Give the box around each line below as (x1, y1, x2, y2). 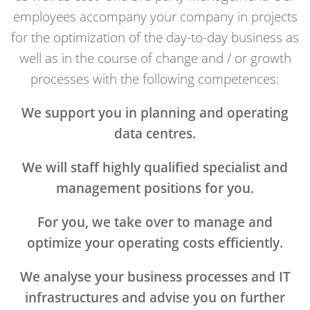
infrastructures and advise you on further (25, 288, 285, 307)
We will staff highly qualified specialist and (22, 158, 288, 176)
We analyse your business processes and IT (19, 267, 291, 286)
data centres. (114, 124, 196, 143)
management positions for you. (56, 179, 254, 197)
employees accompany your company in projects (12, 7, 298, 26)
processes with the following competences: (30, 69, 280, 88)
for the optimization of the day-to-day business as (11, 28, 299, 46)
